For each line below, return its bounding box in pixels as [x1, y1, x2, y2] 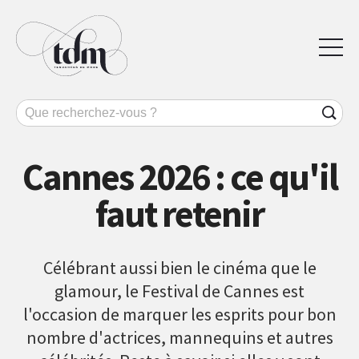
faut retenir [95, 190, 264, 237]
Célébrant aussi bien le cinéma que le [42, 256, 317, 279]
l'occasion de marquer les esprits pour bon [22, 302, 337, 325]
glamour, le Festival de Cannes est [54, 279, 305, 302]
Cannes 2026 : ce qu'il [22, 153, 337, 200]
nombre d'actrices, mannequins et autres [26, 325, 333, 349]
